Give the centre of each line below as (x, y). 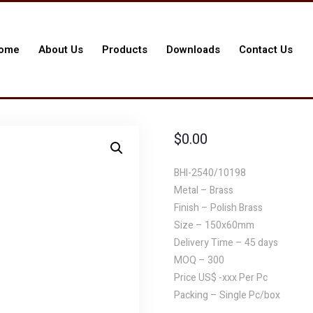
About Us (60, 49)
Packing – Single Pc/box (227, 295)
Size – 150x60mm (214, 225)
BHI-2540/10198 (210, 173)
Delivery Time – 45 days (226, 243)
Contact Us (265, 49)
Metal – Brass (204, 190)
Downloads (193, 49)
